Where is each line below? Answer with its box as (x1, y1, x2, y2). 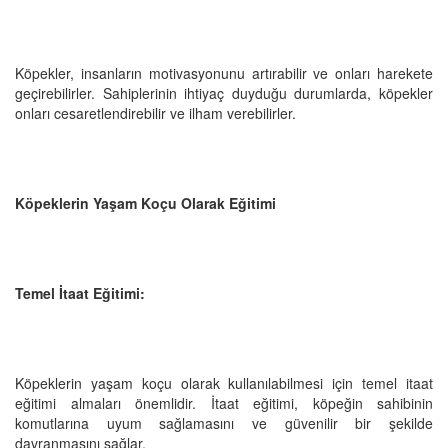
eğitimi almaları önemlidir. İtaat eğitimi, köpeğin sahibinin (15, 392, 433, 413)
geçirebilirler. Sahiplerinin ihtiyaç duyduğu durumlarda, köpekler (15, 82, 433, 103)
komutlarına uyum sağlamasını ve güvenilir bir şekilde (15, 412, 433, 433)
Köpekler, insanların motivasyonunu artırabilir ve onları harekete (15, 62, 433, 83)
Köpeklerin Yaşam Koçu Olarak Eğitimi (15, 192, 276, 213)
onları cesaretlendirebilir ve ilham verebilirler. (15, 102, 296, 123)
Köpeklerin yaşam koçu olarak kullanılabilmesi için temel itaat (15, 372, 433, 393)
